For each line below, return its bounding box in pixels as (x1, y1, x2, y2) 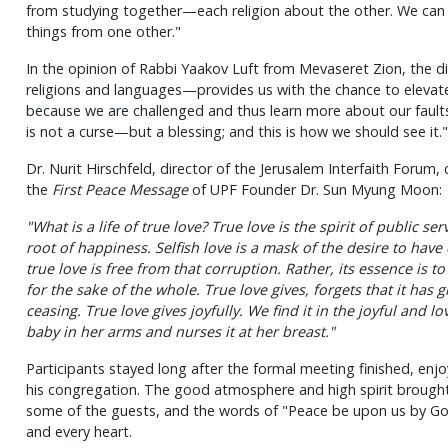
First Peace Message (51, 180, 188, 200)
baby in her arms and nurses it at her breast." (25, 322, 335, 342)
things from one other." (25, 22, 181, 42)
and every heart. (25, 422, 132, 442)
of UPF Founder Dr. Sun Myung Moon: (187, 180, 442, 200)
